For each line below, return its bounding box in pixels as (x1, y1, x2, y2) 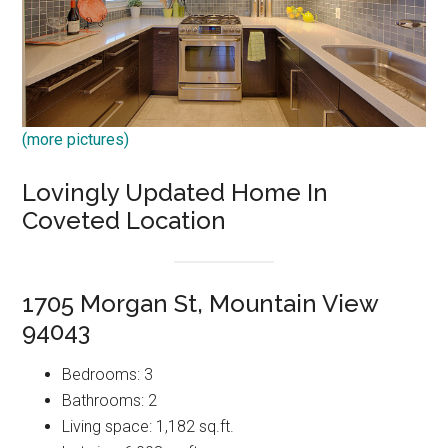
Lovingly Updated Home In (22, 177, 329, 207)
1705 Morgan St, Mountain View (22, 288, 379, 318)
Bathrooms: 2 (62, 390, 158, 410)
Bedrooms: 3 (62, 364, 154, 384)
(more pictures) (22, 129, 130, 149)
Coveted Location (22, 205, 227, 235)
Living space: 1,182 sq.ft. (62, 416, 235, 436)
